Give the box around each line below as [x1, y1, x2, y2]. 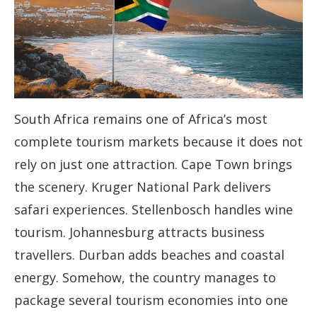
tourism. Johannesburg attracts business [14, 224, 265, 241]
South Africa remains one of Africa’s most [14, 110, 267, 128]
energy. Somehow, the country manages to [14, 269, 276, 287]
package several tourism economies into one [14, 292, 288, 309]
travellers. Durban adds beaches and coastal [14, 246, 284, 264]
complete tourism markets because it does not [14, 133, 303, 151]
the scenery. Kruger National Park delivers [14, 178, 271, 196]
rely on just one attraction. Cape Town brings [14, 156, 292, 173]
